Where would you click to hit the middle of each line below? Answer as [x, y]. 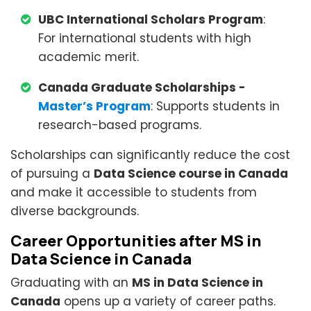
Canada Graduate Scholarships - [142, 87]
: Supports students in [215, 106]
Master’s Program [94, 106]
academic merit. [89, 57]
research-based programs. [120, 125]
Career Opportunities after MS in [136, 241]
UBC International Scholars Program [151, 19]
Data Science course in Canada [191, 174]
